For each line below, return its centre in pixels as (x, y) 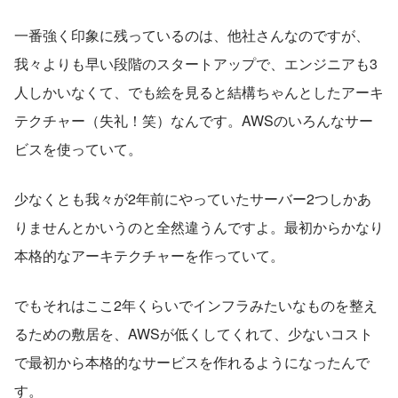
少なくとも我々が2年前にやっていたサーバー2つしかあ (193, 198)
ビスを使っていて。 (78, 148)
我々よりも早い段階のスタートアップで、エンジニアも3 (196, 63)
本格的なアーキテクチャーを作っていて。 (149, 255)
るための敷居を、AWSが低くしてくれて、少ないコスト (194, 333)
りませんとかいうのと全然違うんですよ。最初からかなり (199, 227)
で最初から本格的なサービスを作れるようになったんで (192, 362)
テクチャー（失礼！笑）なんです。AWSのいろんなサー (194, 120)
